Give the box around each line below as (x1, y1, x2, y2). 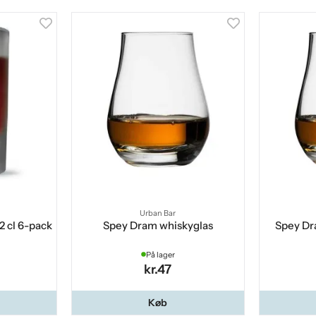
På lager (145, 249, 175, 260)
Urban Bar (140, 207, 176, 218)
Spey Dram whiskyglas (102, 218, 213, 232)
